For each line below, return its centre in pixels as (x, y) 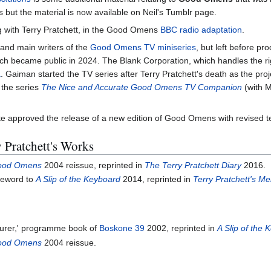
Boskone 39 (122, 228)
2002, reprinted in (181, 228)
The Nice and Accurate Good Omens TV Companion (142, 87)
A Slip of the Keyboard (78, 179)
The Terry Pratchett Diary (193, 165)
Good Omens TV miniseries (143, 47)
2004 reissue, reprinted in (93, 165)
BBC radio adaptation (201, 30)
